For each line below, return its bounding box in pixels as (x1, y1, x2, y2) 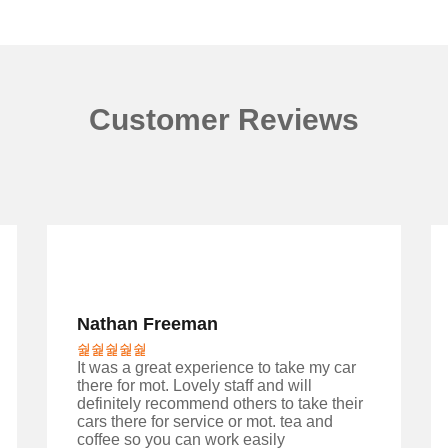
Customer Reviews (89, 103, 359, 137)
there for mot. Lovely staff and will (77, 377, 313, 395)
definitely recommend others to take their (77, 395, 364, 413)
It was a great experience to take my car (77, 359, 357, 377)
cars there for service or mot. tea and (77, 413, 334, 431)
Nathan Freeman (77, 314, 219, 335)
